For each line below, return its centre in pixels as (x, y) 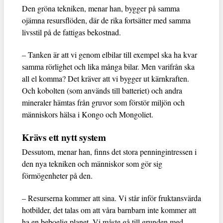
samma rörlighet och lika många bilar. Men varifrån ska (108, 66)
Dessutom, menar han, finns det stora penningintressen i (109, 151)
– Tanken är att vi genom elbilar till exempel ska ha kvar (110, 54)
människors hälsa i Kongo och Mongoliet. (88, 114)
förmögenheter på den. (57, 175)
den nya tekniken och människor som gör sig (92, 163)
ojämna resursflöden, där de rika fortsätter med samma (106, 20)
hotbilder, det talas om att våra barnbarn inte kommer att (109, 210)
